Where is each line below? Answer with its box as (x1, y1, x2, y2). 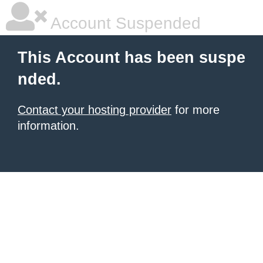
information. (18, 119, 79, 132)
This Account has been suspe (18, 49, 245, 66)
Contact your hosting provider (18, 103, 171, 116)
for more (171, 103, 220, 116)
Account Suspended (47, 14, 201, 32)
